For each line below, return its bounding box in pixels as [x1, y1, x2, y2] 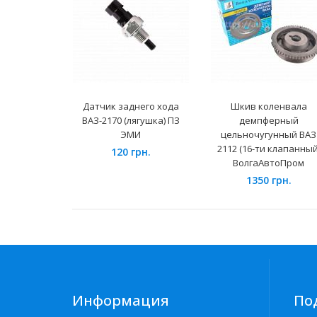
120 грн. [110, 145, 151, 159]
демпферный [238, 114, 299, 127]
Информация [72, 291, 169, 311]
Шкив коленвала [230, 100, 307, 113]
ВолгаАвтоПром [233, 156, 304, 170]
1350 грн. [246, 173, 292, 188]
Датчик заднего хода [82, 100, 179, 113]
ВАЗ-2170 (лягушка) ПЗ [81, 114, 180, 127]
